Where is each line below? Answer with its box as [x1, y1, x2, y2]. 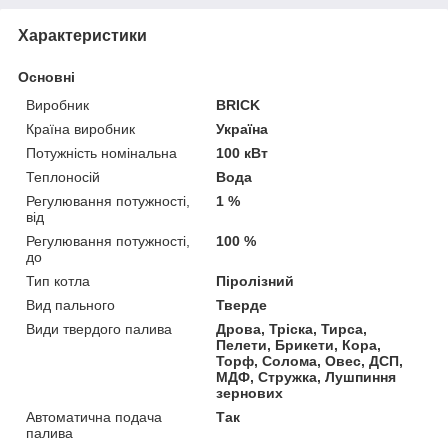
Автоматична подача [26, 408, 162, 425]
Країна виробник [26, 120, 135, 137]
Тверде [216, 296, 268, 313]
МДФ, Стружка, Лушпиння [216, 368, 397, 385]
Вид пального [26, 296, 115, 313]
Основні [18, 68, 75, 85]
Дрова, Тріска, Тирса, [216, 320, 368, 337]
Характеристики [18, 26, 147, 44]
